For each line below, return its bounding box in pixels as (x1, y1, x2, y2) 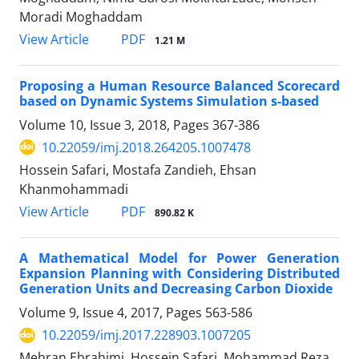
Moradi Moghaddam (19, 7, 143, 26)
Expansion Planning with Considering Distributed (19, 264, 340, 283)
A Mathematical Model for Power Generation (19, 249, 340, 268)
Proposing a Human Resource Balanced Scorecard (19, 76, 340, 95)
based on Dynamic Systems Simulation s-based (19, 91, 319, 110)
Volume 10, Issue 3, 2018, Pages (19, 115, 212, 134)
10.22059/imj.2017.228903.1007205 (42, 326, 251, 345)
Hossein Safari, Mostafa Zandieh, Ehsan (19, 160, 256, 179)
